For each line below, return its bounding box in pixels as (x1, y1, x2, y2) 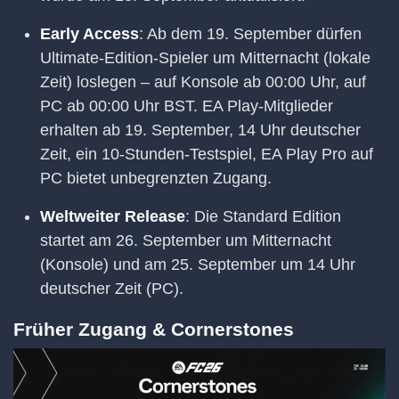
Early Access (40, 25, 139, 44)
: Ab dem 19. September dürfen (139, 25, 362, 44)
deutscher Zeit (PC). (40, 280, 183, 298)
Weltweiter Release (40, 208, 185, 226)
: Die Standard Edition (185, 208, 341, 226)
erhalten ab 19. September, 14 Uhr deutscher (40, 121, 361, 140)
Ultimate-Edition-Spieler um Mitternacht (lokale (40, 49, 370, 68)
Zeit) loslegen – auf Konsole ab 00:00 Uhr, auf (40, 73, 366, 92)
